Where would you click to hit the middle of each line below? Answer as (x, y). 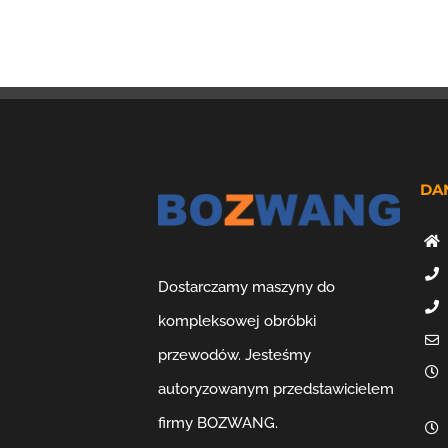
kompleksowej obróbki (237, 321)
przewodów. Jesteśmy (235, 355)
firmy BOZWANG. (218, 423)
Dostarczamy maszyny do (247, 287)
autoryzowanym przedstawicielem (276, 389)
